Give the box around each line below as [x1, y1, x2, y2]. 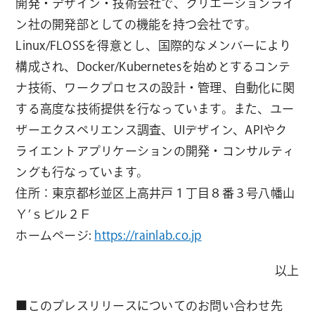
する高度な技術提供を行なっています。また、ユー [15, 102, 295, 115]
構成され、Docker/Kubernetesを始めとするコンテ [15, 60, 291, 72]
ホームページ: [15, 229, 95, 241]
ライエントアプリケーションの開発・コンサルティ [15, 144, 295, 157]
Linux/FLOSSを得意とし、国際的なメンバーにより [15, 39, 292, 51]
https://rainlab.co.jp [94, 229, 202, 241]
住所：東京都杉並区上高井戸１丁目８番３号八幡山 [15, 186, 295, 199]
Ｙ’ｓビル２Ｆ [15, 207, 92, 220]
